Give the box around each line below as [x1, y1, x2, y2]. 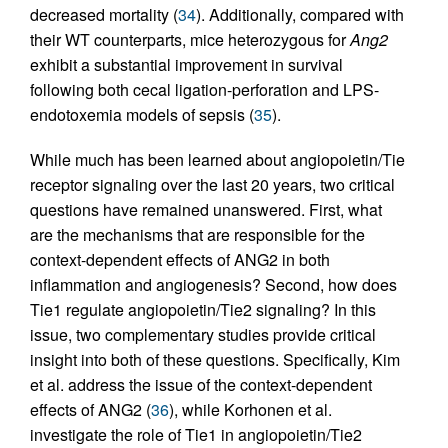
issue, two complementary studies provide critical [30, 323, 376, 347]
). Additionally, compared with [196, 3, 404, 27]
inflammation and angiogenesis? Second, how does [30, 273, 397, 297]
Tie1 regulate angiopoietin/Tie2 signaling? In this [30, 298, 376, 322]
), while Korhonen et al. [169, 398, 332, 422]
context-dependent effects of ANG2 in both [30, 248, 330, 272]
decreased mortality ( [30, 3, 178, 27]
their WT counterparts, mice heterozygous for [30, 28, 350, 52]
